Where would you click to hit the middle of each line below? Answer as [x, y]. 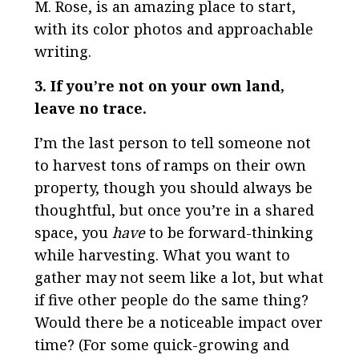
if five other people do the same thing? [171, 299]
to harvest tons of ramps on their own [170, 165]
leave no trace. [90, 108]
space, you [73, 232]
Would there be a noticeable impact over [178, 322]
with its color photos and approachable [173, 28]
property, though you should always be [173, 187]
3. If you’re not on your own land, [159, 85]
